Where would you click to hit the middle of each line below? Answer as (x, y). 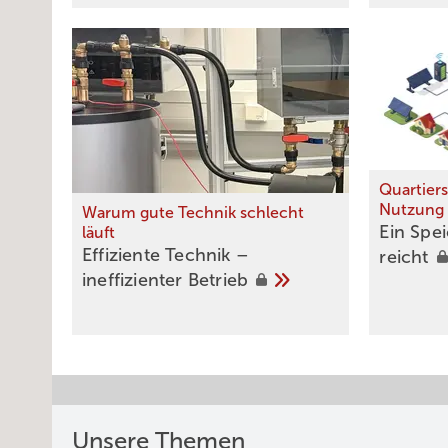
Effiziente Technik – (165, 255)
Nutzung (412, 210)
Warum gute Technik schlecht (193, 213)
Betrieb (220, 280)
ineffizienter (135, 280)
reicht (406, 257)
